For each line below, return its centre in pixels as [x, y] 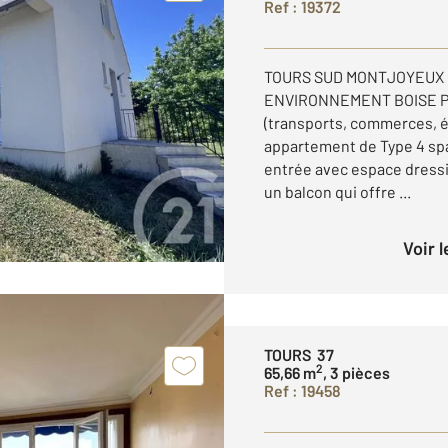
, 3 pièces [356, 372]
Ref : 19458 [302, 390]
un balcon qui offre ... [337, 191]
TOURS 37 [299, 354]
